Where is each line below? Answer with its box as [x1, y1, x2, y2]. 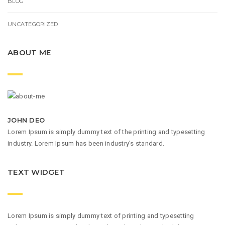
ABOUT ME [8, 47, 51, 57]
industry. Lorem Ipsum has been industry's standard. [8, 140, 165, 148]
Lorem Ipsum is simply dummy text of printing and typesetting [8, 211, 194, 219]
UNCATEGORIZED [8, 20, 58, 28]
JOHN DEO [8, 116, 45, 125]
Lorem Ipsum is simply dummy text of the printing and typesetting [8, 128, 205, 136]
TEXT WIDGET [8, 167, 65, 177]
